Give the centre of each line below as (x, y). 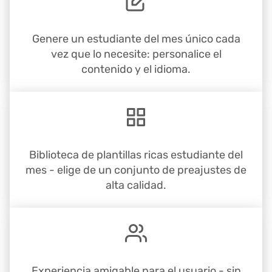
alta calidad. (136, 185)
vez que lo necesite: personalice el (136, 54)
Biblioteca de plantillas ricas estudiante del (136, 155)
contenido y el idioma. (136, 70)
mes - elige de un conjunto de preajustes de (136, 170)
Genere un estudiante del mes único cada (136, 39)
